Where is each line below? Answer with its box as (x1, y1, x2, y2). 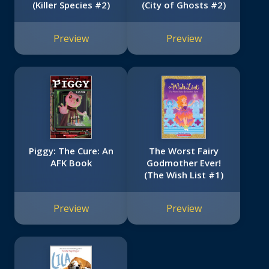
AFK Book (50, 157, 92, 169)
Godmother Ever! (147, 157, 221, 169)
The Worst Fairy (149, 145, 219, 157)
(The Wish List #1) (144, 169, 223, 181)
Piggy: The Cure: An (28, 145, 113, 157)
